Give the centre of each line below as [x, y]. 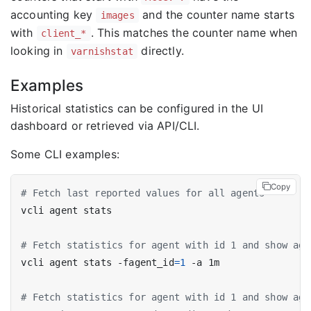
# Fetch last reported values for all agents [143, 193]
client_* [64, 34]
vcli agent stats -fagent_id [98, 263]
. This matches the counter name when [194, 33]
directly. [161, 51]
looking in [39, 51]
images [117, 16]
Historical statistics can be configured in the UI [137, 108]
